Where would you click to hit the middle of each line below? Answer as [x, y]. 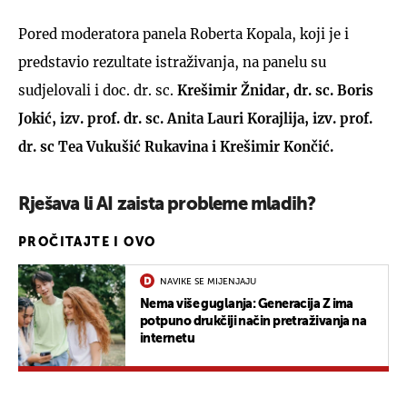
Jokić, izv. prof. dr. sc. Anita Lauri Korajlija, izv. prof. [195, 118]
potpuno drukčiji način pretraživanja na [253, 321]
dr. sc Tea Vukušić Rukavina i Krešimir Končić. [176, 146]
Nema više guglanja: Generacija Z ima [247, 304]
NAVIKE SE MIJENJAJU [208, 281]
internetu [167, 338]
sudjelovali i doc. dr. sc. [98, 90]
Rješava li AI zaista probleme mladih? [167, 205]
